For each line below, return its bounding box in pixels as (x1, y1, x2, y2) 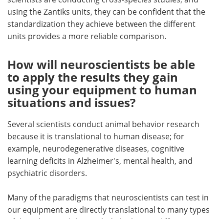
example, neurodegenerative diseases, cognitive (7, 143, 184, 154)
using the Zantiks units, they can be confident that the (7, 6, 205, 17)
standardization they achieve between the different (7, 19, 196, 29)
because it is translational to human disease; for (7, 131, 184, 142)
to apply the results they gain (7, 69, 178, 86)
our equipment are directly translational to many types (7, 204, 210, 215)
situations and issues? (7, 94, 135, 111)
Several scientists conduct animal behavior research (7, 119, 199, 130)
